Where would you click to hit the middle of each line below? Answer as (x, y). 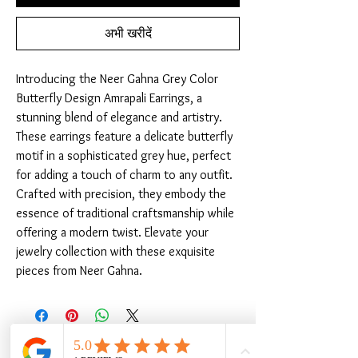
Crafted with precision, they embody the (121, 194)
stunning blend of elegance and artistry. (119, 117)
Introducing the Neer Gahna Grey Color (117, 79)
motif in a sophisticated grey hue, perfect (123, 156)
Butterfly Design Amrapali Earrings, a (109, 98)
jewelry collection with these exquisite (115, 252)
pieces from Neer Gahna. (79, 271)
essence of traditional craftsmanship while (125, 213)
